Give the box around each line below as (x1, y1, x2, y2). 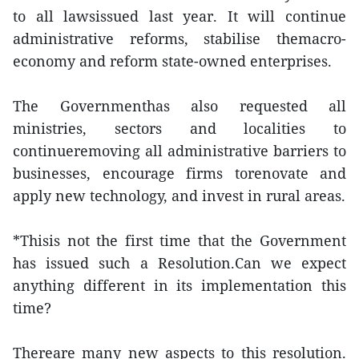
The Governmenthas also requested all (13, 96, 346, 115)
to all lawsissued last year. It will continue (13, 6, 346, 26)
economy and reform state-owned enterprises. (13, 51, 332, 71)
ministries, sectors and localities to (13, 119, 346, 138)
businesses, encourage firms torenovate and (13, 163, 346, 183)
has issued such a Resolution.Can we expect (13, 253, 346, 272)
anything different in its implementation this (13, 276, 346, 295)
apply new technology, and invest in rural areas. (13, 186, 345, 205)
